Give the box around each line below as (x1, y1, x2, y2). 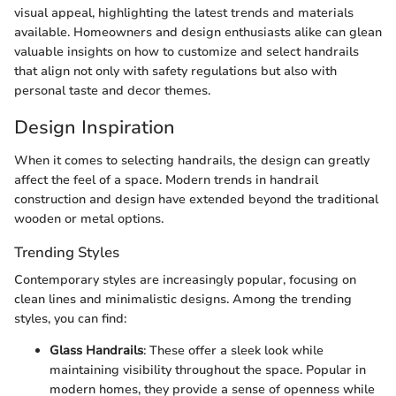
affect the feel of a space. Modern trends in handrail (14, 171, 318, 188)
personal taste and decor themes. (14, 81, 210, 99)
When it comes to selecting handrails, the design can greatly (14, 152, 369, 169)
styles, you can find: (14, 310, 126, 328)
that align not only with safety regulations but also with (14, 62, 337, 80)
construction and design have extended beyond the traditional (14, 191, 378, 208)
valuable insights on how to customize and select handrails (14, 42, 359, 60)
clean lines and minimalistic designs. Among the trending (14, 291, 352, 308)
